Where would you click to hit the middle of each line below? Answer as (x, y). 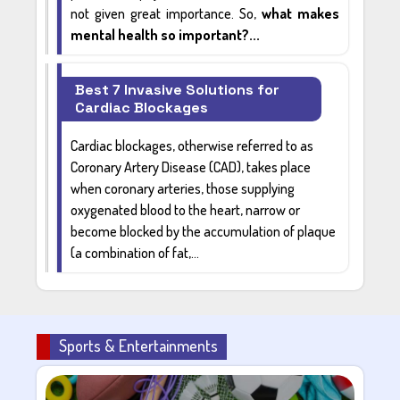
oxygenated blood (121, 209)
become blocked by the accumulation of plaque (204, 231)
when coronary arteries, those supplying (183, 188)
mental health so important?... (166, 34)
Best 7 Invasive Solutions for (178, 89)
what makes (300, 13)
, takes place (276, 167)
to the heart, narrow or (236, 209)
